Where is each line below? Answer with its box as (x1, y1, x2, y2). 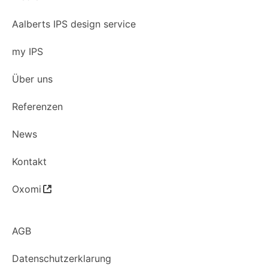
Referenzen (12, 100, 63, 113)
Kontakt (12, 156, 47, 168)
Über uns (12, 73, 53, 86)
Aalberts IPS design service (12, 18, 136, 31)
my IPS (12, 45, 43, 58)
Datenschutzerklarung (12, 252, 111, 265)
